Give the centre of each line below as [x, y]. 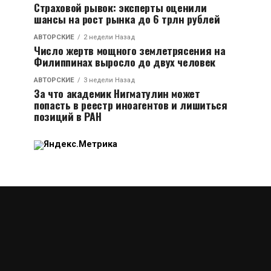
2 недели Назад [109, 37]
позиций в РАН [68, 116]
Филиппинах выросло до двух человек [125, 62]
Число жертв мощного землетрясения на [130, 50]
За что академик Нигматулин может [117, 93]
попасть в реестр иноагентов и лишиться [131, 105]
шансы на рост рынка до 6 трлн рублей [127, 19]
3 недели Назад [109, 80]
